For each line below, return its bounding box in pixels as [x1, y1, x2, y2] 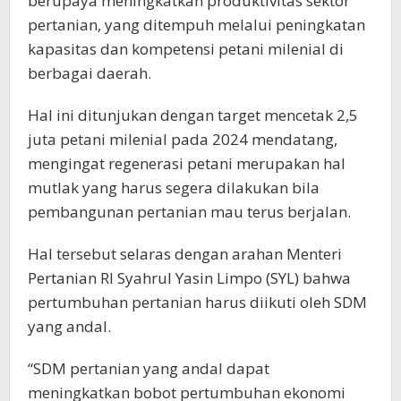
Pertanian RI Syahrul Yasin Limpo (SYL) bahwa [28, 268, 351, 289]
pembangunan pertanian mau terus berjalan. [28, 201, 351, 223]
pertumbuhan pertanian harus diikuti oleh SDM [28, 292, 367, 313]
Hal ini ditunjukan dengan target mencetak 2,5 [28, 105, 358, 126]
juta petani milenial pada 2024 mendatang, [28, 129, 337, 150]
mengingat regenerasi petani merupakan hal [28, 153, 346, 175]
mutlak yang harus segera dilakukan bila [28, 177, 320, 199]
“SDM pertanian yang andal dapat [28, 358, 269, 380]
